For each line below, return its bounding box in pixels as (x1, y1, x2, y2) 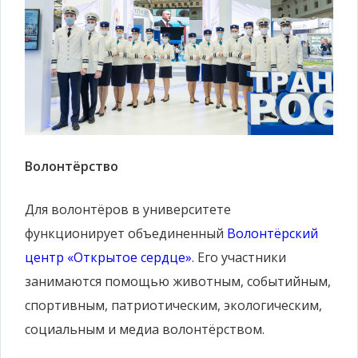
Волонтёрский (227, 225, 318, 243)
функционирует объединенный (25, 225, 227, 243)
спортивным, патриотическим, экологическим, (25, 296, 322, 315)
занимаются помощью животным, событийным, (25, 272, 331, 291)
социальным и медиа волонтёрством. (25, 320, 265, 339)
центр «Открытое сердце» (25, 249, 192, 267)
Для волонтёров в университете (25, 201, 231, 219)
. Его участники (192, 249, 286, 267)
